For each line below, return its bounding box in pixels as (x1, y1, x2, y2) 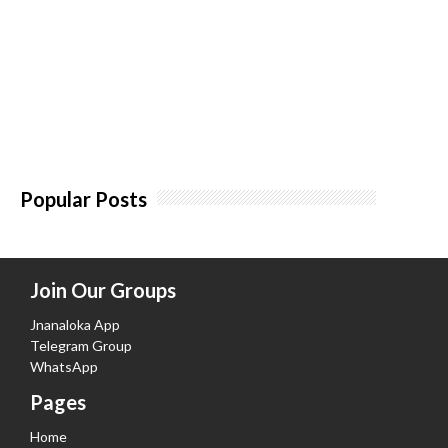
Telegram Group (30, 337, 132, 355)
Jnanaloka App (30, 316, 120, 334)
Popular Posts (20, 187, 147, 212)
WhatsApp (30, 358, 98, 376)
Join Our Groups (30, 278, 176, 303)
